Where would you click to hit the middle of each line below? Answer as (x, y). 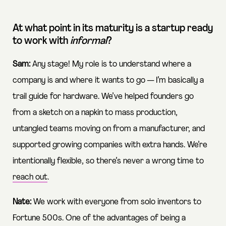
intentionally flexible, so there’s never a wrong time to (108, 161)
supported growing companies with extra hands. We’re (110, 145)
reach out (30, 177)
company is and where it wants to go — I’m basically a (108, 80)
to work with (41, 41)
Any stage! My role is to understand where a (111, 64)
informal (89, 41)
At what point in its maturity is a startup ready (113, 29)
